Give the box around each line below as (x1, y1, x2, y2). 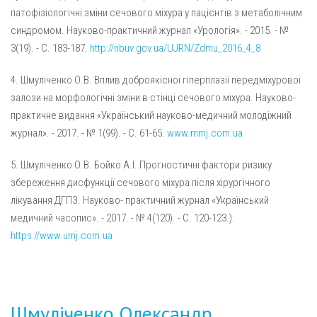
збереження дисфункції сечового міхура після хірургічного (11, 175, 270, 189)
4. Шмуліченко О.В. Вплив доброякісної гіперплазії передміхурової (11, 73, 301, 86)
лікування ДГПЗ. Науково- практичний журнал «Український (11, 193, 269, 207)
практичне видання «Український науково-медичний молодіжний (11, 108, 292, 122)
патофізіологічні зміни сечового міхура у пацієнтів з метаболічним (11, 6, 302, 19)
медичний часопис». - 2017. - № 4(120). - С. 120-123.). (11, 211, 235, 224)
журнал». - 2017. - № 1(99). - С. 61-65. (11, 126, 167, 139)
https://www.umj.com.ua (11, 229, 113, 242)
